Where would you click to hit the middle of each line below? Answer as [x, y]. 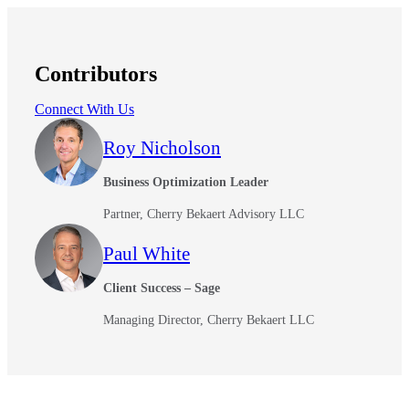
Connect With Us [84, 109]
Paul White [147, 253]
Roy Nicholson [162, 147]
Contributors [96, 73]
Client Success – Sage [162, 288]
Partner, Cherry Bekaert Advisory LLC [204, 214]
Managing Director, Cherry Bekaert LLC [209, 320]
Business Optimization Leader [186, 182]
